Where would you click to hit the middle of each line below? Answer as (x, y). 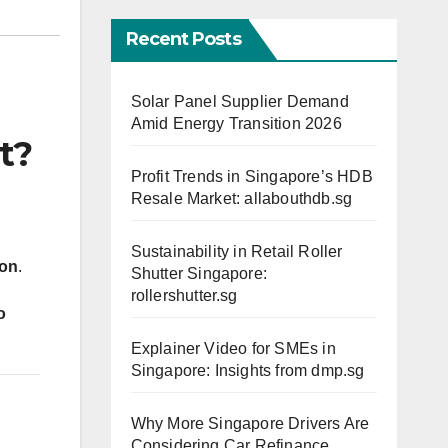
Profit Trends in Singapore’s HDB (251, 176)
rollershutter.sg (184, 295)
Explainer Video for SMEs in (233, 348)
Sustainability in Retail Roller (236, 251)
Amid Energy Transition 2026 (236, 123)
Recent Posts (183, 39)
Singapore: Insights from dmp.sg (247, 370)
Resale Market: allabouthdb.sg (241, 198)
